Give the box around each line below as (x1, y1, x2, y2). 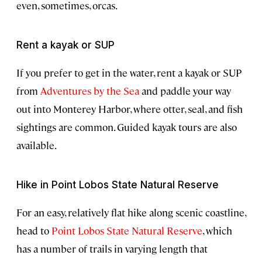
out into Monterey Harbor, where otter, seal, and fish (16, 102, 243, 115)
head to (16, 223, 51, 237)
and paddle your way (139, 84, 231, 97)
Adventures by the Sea (40, 84, 139, 97)
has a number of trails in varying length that (16, 242, 208, 255)
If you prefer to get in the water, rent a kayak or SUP (16, 65, 242, 79)
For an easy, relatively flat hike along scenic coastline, (16, 205, 246, 219)
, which (202, 223, 232, 237)
